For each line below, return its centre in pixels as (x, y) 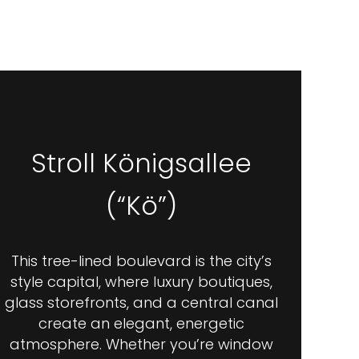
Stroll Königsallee (141, 163)
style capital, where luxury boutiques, (141, 281)
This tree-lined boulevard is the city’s (141, 260)
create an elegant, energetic (141, 323)
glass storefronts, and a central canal (141, 302)
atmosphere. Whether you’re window (141, 344)
